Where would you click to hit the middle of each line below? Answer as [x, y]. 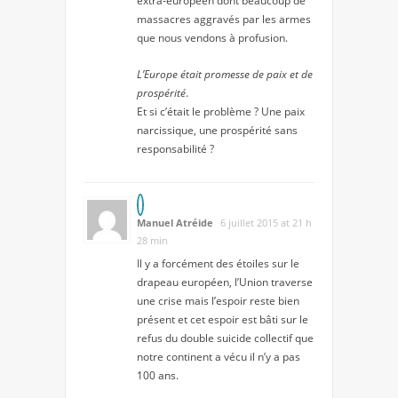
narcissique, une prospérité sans [217, 130]
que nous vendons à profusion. [212, 37]
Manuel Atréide [175, 222]
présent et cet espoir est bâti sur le [223, 319]
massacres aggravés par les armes [224, 19]
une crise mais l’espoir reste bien [218, 300]
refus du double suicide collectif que [225, 338]
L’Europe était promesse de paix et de [225, 74]
